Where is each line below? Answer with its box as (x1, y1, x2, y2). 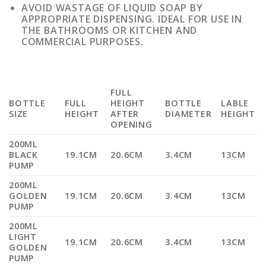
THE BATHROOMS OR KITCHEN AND (21, 23, 198, 37)
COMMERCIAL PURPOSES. (21, 34, 144, 48)
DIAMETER (165, 108, 212, 120)
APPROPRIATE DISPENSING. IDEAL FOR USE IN (21, 12, 242, 26)
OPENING (110, 119, 153, 131)
